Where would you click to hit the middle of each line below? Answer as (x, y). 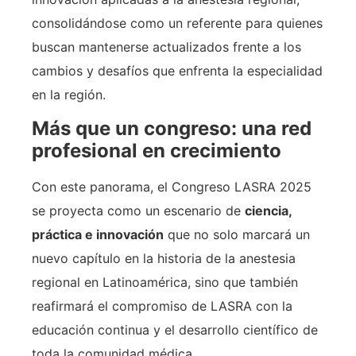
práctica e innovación (98, 235)
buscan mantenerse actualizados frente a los (166, 46)
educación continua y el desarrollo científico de (175, 330)
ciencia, (268, 211)
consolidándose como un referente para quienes (177, 23)
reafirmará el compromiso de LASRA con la (162, 306)
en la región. (69, 94)
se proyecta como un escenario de (138, 211)
